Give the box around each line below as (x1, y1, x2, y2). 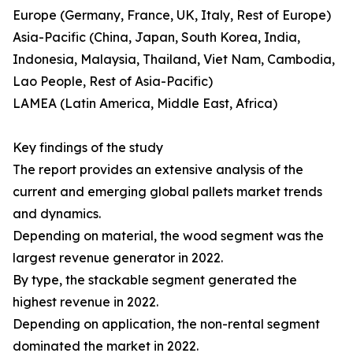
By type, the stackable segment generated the (13, 272, 297, 288)
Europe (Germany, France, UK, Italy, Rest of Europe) (13, 7, 331, 24)
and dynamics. (13, 206, 101, 222)
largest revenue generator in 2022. (13, 250, 223, 266)
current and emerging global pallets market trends (13, 184, 322, 200)
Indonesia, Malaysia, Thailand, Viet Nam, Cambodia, (13, 51, 335, 68)
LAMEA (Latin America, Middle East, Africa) (13, 95, 277, 112)
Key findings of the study (13, 139, 163, 156)
